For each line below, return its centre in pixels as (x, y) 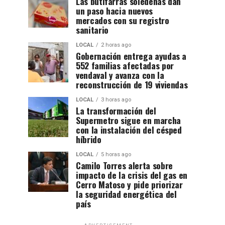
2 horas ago (116, 45)
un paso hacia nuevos (114, 10)
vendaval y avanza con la (120, 75)
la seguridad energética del (126, 194)
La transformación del (116, 110)
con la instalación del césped (129, 129)
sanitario (92, 29)
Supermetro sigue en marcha (128, 120)
